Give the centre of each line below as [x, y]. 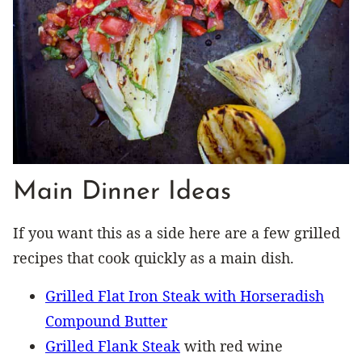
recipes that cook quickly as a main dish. [154, 258]
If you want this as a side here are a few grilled [177, 233]
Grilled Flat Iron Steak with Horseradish [185, 296]
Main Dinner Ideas [122, 193]
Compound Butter [106, 321]
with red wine [232, 346]
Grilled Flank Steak [113, 346]
